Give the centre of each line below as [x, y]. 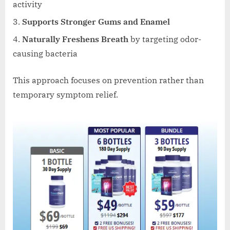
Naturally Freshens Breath [75, 39]
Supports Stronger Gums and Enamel [96, 21]
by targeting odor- [165, 39]
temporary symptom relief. [65, 95]
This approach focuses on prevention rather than [108, 80]
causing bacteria [45, 54]
